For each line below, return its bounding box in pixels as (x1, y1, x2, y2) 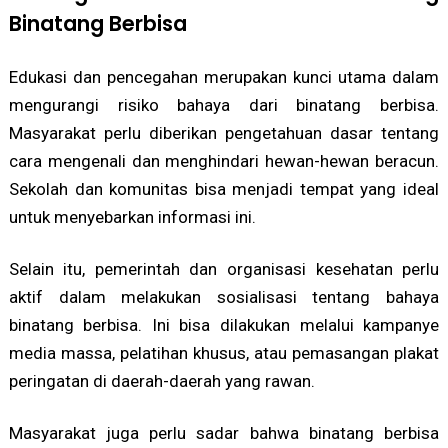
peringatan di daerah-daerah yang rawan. (8, 370, 315, 391)
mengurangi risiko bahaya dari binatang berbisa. (8, 94, 440, 115)
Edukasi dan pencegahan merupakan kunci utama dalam (8, 66, 440, 87)
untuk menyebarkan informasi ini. (8, 206, 256, 227)
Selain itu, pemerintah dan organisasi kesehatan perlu (8, 258, 440, 279)
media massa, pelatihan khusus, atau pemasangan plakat (8, 342, 440, 363)
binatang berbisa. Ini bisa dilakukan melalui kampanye (8, 314, 440, 335)
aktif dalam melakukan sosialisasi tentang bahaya (8, 286, 440, 307)
